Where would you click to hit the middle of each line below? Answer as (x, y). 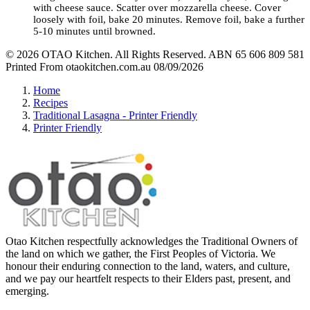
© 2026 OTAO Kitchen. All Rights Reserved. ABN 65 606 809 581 (155, 55)
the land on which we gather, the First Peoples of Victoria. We (140, 253)
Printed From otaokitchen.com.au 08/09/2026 (104, 67)
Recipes (51, 103)
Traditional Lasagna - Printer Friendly (115, 116)
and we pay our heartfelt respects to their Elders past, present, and (148, 278)
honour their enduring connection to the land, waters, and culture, (148, 266)
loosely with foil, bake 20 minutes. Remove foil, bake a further (169, 20)
